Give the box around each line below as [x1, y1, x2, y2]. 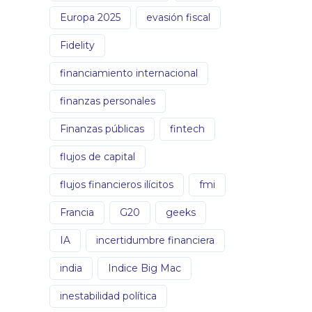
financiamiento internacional [60, 66, 198, 79]
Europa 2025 [60, 10, 120, 24]
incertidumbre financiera [96, 233, 214, 247]
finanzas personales [60, 94, 155, 107]
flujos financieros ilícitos [60, 178, 173, 191]
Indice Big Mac [108, 261, 181, 274]
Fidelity [60, 38, 95, 52]
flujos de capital [60, 150, 135, 163]
